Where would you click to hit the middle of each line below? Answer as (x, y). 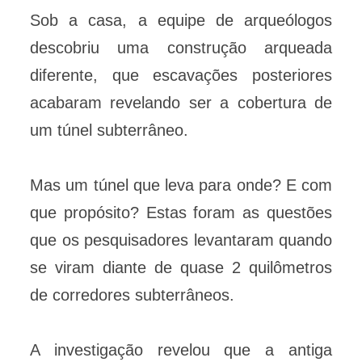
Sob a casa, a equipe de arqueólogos (181, 21)
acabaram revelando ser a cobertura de (181, 103)
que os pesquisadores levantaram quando (181, 240)
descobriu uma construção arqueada (181, 48)
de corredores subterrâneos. (132, 295)
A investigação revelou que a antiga (181, 350)
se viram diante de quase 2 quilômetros (181, 268)
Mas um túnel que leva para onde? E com (181, 185)
